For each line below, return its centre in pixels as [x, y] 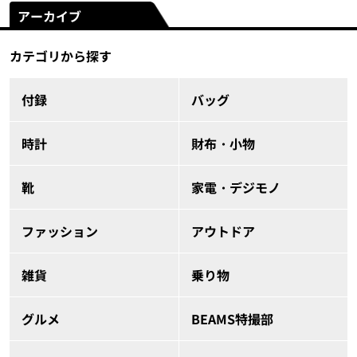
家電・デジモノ [236, 188]
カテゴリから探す [60, 56]
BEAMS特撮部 [232, 319]
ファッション [59, 231]
